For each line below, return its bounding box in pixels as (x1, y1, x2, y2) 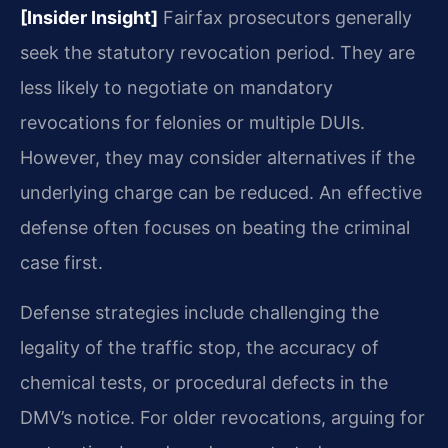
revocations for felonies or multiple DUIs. (20, 112, 365, 134)
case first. (20, 252, 103, 274)
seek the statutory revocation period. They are (20, 42, 415, 64)
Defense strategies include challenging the (20, 301, 379, 323)
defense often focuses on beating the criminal (20, 217, 410, 239)
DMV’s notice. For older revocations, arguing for (20, 406, 425, 428)
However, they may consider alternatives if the (20, 147, 415, 169)
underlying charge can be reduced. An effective (20, 182, 422, 204)
